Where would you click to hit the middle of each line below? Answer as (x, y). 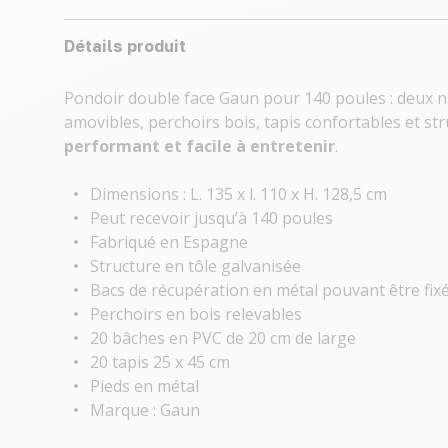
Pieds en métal (144, 386)
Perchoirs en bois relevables (196, 314)
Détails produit (125, 46)
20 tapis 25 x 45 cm (160, 362)
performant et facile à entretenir (199, 146)
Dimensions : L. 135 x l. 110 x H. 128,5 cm (238, 194)
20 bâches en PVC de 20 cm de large (223, 338)
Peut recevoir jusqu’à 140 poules (211, 218)
